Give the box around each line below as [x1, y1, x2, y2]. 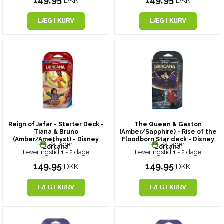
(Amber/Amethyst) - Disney [13, 136, 99, 143]
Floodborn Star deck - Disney [121, 136, 214, 143]
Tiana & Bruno [33, 128, 78, 136]
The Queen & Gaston [134, 121, 202, 128]
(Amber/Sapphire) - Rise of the [119, 128, 217, 136]
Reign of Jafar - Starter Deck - [8, 121, 104, 128]
